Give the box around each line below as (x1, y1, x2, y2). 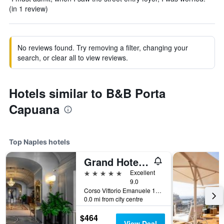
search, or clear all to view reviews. (17, 52, 128, 62)
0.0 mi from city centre (84, 194, 143, 203)
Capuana (9, 100, 59, 117)
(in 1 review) (9, 3, 48, 13)
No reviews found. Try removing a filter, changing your (17, 42, 188, 52)
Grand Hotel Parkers (138, 154, 148, 169)
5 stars (83, 167, 107, 177)
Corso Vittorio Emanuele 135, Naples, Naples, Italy (155, 186, 161, 194)
